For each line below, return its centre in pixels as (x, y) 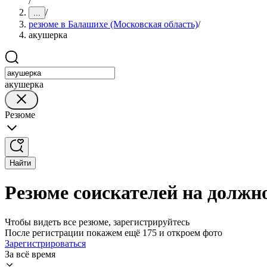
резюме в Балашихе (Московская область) (113, 24)
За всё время (30, 254)
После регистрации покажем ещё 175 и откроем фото (114, 232)
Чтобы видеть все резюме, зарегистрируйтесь (97, 222)
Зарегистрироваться (45, 243)
